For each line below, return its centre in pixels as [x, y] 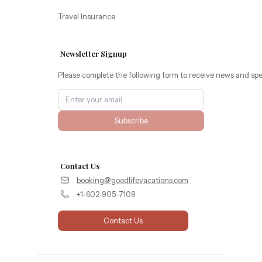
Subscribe [131, 121]
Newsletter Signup [94, 54]
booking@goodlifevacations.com [132, 180]
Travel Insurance [87, 17]
